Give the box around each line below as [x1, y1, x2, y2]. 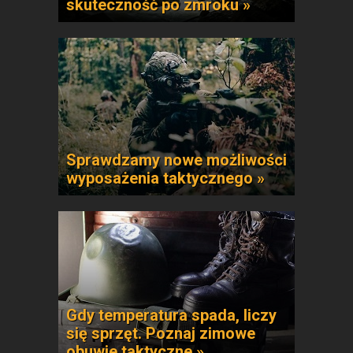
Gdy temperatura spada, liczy [66, 306, 277, 325]
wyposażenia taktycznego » [66, 169, 265, 188]
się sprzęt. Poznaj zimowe [66, 324, 255, 343]
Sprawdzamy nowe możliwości [66, 150, 287, 169]
